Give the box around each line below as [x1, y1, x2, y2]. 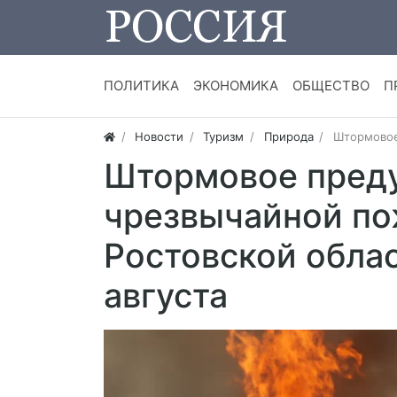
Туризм [203, 129, 245, 144]
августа [104, 276, 228, 316]
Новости [135, 129, 184, 144]
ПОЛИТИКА [104, 77, 179, 95]
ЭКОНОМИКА [193, 77, 278, 95]
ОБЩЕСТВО [292, 77, 370, 95]
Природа [263, 129, 314, 144]
